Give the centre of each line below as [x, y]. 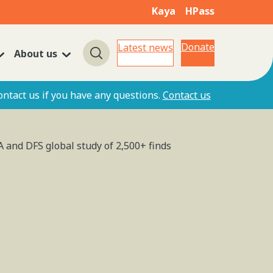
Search [108, 57]
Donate [197, 47]
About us [35, 53]
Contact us [186, 95]
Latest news [145, 47]
